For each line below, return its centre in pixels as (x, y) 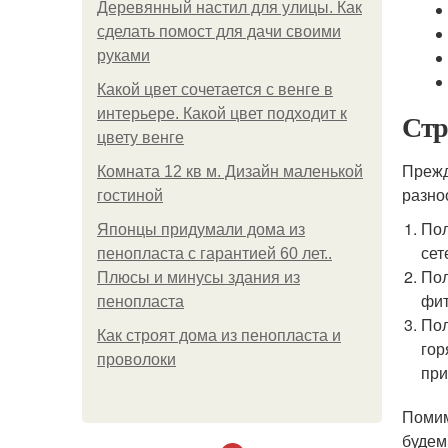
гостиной (130, 195)
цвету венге (140, 137)
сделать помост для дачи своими (219, 31)
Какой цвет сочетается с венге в (215, 89)
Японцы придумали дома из (201, 229)
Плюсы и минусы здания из (198, 277)
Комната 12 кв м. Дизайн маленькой (230, 171)
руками (123, 55)
